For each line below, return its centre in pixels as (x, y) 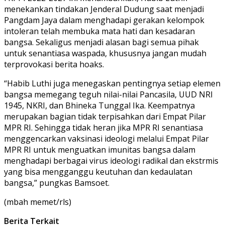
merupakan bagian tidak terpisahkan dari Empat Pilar (105, 116)
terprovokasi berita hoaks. (54, 64)
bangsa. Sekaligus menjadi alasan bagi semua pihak (101, 42)
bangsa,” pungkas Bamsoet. (57, 183)
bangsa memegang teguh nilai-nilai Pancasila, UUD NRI (108, 94)
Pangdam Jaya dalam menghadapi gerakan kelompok (104, 20)
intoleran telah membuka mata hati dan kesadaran (99, 31)
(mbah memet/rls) (38, 202)
